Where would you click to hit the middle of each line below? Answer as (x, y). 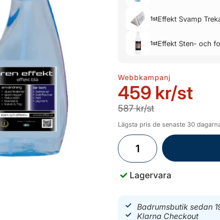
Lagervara (151, 175)
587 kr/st (136, 108)
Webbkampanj (144, 78)
